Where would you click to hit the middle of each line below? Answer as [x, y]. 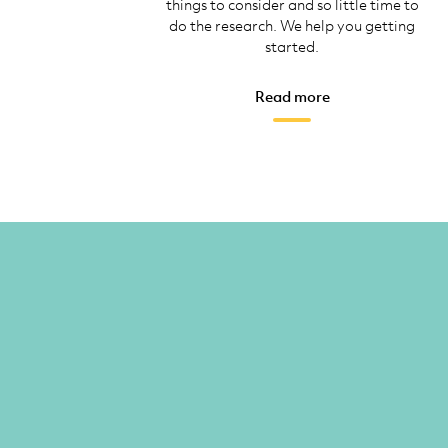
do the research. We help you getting [292, 25]
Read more [292, 96]
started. [292, 46]
